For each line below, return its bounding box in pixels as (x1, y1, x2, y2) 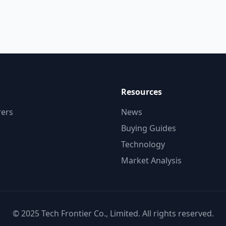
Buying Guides (121, 122, 176, 134)
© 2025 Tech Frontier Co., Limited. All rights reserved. (12, 207, 214, 219)
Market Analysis (121, 154, 182, 166)
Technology (121, 138, 165, 150)
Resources (121, 86, 162, 97)
